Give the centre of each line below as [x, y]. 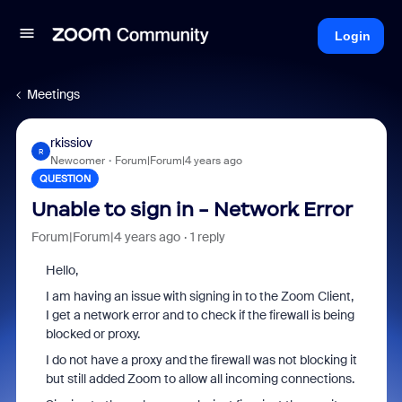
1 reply [207, 237]
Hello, [61, 270]
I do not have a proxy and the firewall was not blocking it [201, 360]
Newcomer [77, 161]
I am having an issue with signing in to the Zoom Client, [199, 296]
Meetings [53, 94]
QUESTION [65, 179]
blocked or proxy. [92, 334]
